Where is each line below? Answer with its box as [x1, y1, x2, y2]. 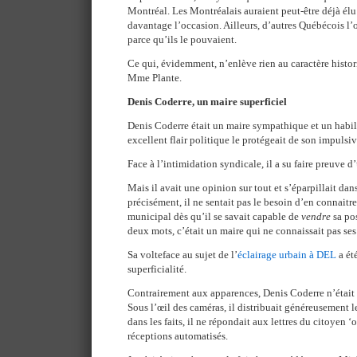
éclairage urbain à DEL [237, 249, 336, 261]
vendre [301, 210, 331, 222]
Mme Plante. [127, 72, 182, 84]
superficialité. [127, 263, 186, 275]
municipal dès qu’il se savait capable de [127, 210, 301, 222]
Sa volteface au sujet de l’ [127, 249, 237, 261]
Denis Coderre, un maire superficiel [127, 96, 287, 108]
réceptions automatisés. [127, 330, 228, 342]
